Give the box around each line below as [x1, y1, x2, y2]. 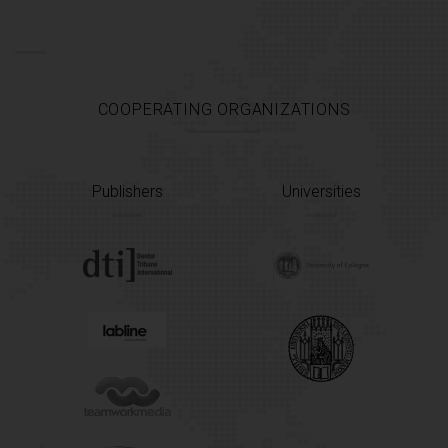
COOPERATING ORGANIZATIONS [97, 99, 351, 119]
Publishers [91, 181, 163, 201]
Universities [281, 181, 361, 201]
